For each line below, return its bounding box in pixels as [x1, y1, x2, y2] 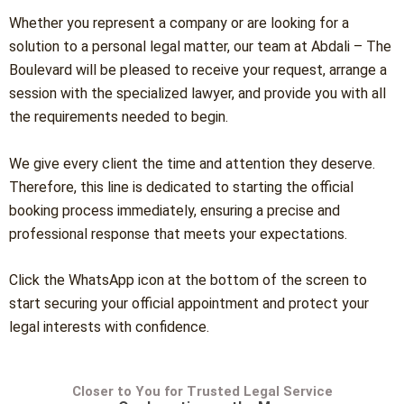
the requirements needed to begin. [9, 108, 228, 126]
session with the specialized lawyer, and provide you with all [9, 85, 386, 103]
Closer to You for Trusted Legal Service [71, 382, 333, 399]
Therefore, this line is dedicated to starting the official [9, 178, 353, 196]
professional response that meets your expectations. [9, 225, 347, 243]
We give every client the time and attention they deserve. [9, 154, 375, 172]
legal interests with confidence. [9, 318, 209, 336]
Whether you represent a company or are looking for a [9, 14, 349, 32]
